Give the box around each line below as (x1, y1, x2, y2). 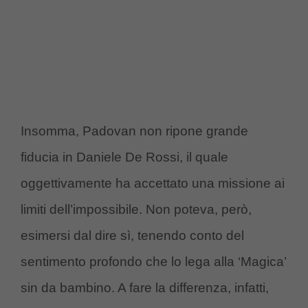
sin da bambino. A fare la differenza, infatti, (21, 280, 269, 295)
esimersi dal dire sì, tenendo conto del (21, 228, 244, 243)
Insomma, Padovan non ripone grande (21, 123, 248, 138)
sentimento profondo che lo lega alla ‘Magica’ (21, 254, 286, 269)
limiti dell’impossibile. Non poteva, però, (21, 201, 252, 217)
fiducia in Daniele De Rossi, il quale (21, 149, 228, 164)
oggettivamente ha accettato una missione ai (21, 175, 285, 190)
